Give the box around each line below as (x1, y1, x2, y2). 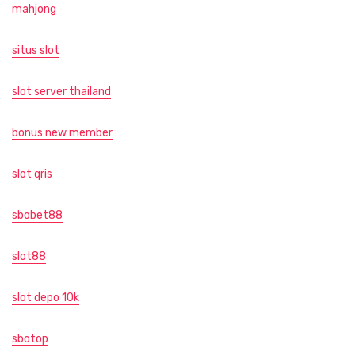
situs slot (12, 44, 59, 58)
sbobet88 (12, 208, 63, 223)
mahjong (12, 2, 56, 17)
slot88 (12, 250, 46, 264)
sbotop (12, 332, 48, 346)
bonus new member (12, 126, 113, 140)
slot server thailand (12, 85, 111, 99)
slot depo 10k (12, 291, 79, 305)
